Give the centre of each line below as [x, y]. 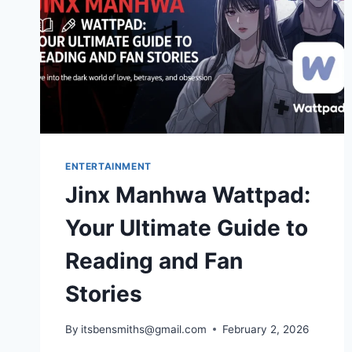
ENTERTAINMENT [108, 167]
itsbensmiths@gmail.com [144, 329]
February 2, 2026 [266, 329]
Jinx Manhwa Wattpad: [188, 195]
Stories [104, 294]
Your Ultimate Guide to [187, 228]
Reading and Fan [154, 261]
